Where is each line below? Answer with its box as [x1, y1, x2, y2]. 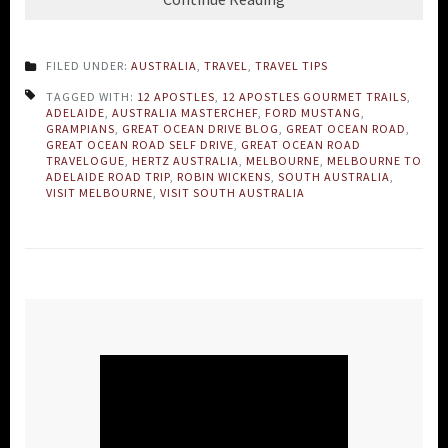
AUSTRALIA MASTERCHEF [112, 104, 258, 120]
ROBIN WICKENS [177, 168, 271, 184]
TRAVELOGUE [46, 152, 125, 168]
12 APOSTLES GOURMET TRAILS [222, 88, 407, 104]
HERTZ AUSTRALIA [132, 152, 239, 168]
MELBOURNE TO [327, 152, 422, 168]
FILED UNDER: [46, 57, 131, 73]
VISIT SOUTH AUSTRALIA [160, 184, 305, 200]
